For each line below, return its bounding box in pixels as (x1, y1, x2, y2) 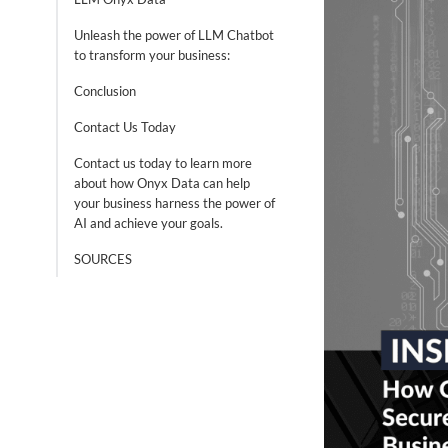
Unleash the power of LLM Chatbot (74, 27, 274, 43)
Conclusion (74, 83, 136, 99)
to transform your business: (74, 47, 230, 63)
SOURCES (74, 251, 132, 267)
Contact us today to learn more (74, 155, 252, 171)
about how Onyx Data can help (74, 175, 250, 191)
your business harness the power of (74, 195, 275, 211)
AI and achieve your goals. (74, 215, 223, 231)
